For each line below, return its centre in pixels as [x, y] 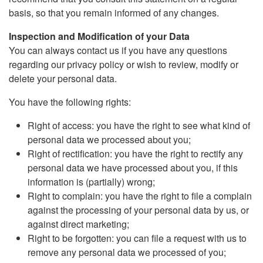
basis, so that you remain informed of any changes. [114, 13]
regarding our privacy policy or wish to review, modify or [124, 64]
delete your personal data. [63, 78]
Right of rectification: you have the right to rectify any [135, 154]
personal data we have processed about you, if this [133, 168]
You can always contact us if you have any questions [118, 50]
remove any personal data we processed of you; [127, 252]
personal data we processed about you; [109, 139]
